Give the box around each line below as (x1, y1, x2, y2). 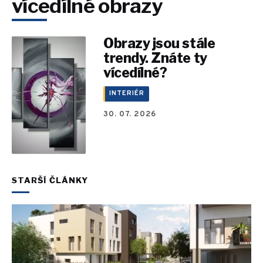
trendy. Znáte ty (103, 49, 207, 66)
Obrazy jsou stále (103, 35, 215, 52)
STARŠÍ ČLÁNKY (12, 175, 89, 185)
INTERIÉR (109, 89, 144, 98)
